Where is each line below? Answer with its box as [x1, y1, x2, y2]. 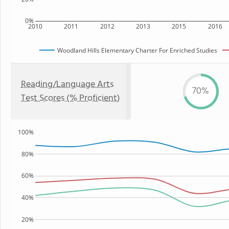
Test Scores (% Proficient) [21, 91, 120, 106]
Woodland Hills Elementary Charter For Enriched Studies [57, 45, 217, 55]
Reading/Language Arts [21, 77, 113, 92]
